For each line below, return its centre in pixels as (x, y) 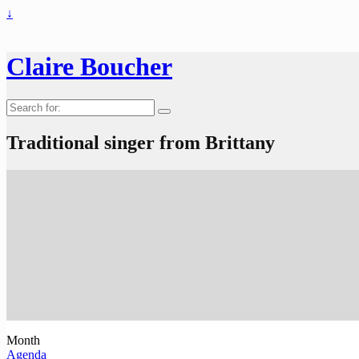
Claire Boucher (89, 67)
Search (23, 105)
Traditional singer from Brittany (141, 142)
